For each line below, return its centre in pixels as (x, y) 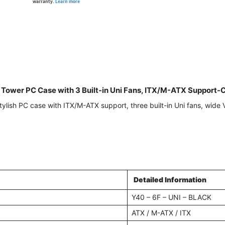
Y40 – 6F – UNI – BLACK (171, 197)
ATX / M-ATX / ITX (161, 213)
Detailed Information (170, 180)
